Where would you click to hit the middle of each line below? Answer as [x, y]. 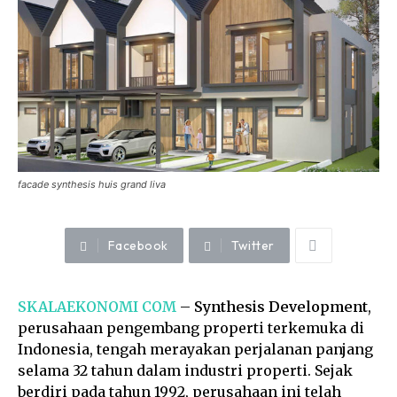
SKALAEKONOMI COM [97, 307]
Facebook [138, 246]
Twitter [253, 246]
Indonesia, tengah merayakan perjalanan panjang [195, 350]
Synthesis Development [281, 307]
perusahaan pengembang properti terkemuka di [191, 328]
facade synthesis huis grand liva [92, 185]
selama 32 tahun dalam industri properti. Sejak [185, 371]
